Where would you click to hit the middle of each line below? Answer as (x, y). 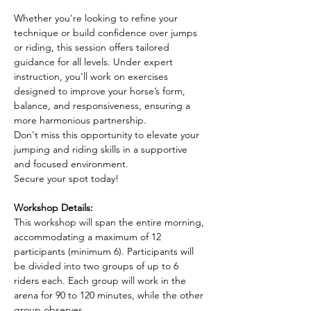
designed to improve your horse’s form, (101, 91)
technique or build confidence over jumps (107, 33)
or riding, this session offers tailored (93, 47)
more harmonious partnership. (80, 120)
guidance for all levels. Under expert (95, 62)
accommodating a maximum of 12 (89, 237)
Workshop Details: (53, 208)
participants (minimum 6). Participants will (105, 251)
